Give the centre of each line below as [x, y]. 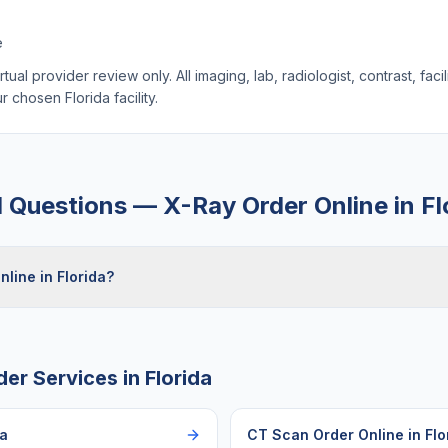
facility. [134, 97]
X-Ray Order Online [275, 205]
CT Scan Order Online [325, 434]
